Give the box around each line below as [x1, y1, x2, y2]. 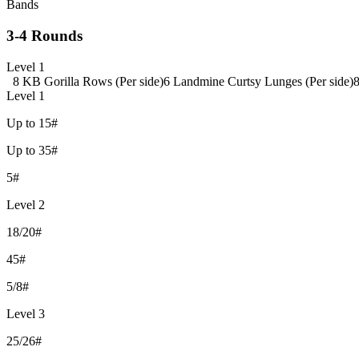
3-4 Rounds [6, 26, 83, 44]
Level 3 [6, 306, 45, 321]
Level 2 [6, 197, 45, 212]
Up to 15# [6, 115, 58, 130]
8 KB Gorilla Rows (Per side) [13, 74, 163, 88]
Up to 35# [6, 143, 58, 157]
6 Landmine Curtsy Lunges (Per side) [163, 74, 353, 88]
